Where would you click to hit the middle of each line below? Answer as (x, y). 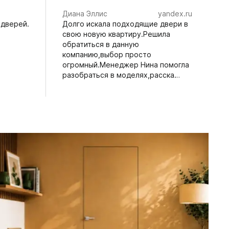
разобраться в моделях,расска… (121, 75)
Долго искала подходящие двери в (125, 24)
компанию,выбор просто (107, 54)
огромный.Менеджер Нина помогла (126, 64)
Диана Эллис (85, 13)
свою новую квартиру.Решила (116, 34)
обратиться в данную (101, 44)
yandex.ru (175, 13)
